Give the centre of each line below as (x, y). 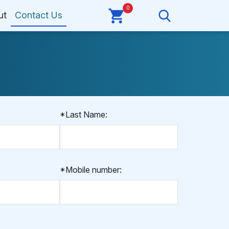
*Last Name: (83, 114)
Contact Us (38, 15)
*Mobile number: (90, 170)
